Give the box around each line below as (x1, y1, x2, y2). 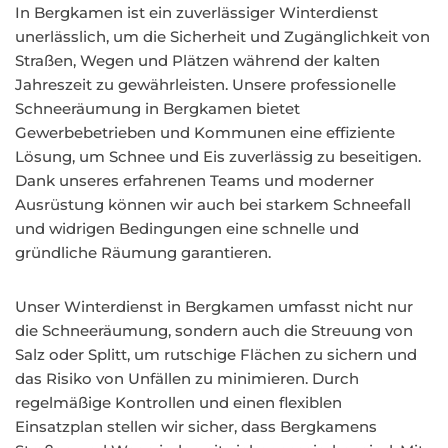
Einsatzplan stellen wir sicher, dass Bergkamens (15, 417, 377, 436)
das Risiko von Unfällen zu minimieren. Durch (15, 369, 359, 388)
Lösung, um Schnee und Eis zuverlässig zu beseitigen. (15, 147, 421, 166)
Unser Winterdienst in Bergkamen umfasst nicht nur (15, 297, 413, 316)
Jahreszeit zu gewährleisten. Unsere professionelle (15, 75, 396, 94)
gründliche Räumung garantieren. (15, 243, 271, 262)
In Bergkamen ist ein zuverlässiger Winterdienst (15, 3, 378, 22)
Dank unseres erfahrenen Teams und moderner (15, 171, 374, 190)
